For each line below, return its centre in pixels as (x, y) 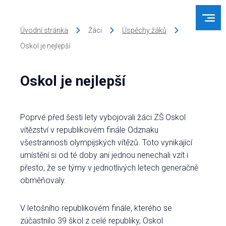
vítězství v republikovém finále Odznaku (89, 130)
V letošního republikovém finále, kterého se (96, 208)
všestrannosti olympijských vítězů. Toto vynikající (106, 143)
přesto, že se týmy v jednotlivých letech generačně (109, 168)
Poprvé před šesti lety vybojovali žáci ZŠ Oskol (103, 117)
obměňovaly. (43, 180)
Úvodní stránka (44, 30)
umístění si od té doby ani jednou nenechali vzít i (104, 155)
